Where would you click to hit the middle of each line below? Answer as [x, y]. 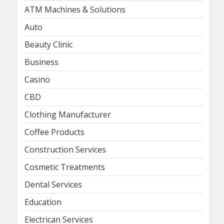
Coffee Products [54, 132]
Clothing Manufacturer [68, 114]
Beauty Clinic [48, 44]
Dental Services [53, 184]
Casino [37, 79]
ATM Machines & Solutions [75, 9]
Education [43, 202]
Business [41, 62]
